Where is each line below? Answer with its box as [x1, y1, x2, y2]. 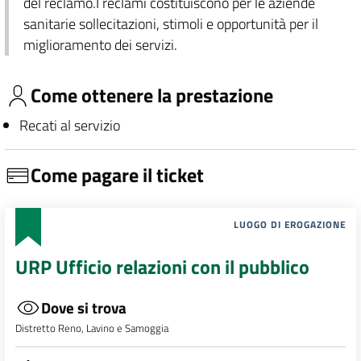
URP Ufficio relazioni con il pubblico [15, 252, 309, 282]
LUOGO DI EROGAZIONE [234, 217, 346, 233]
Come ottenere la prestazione [31, 81, 273, 110]
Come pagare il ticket [31, 160, 204, 190]
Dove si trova [40, 296, 127, 320]
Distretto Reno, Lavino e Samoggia [15, 320, 168, 337]
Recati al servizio [19, 114, 120, 136]
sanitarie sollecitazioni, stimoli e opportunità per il [23, 13, 318, 35]
